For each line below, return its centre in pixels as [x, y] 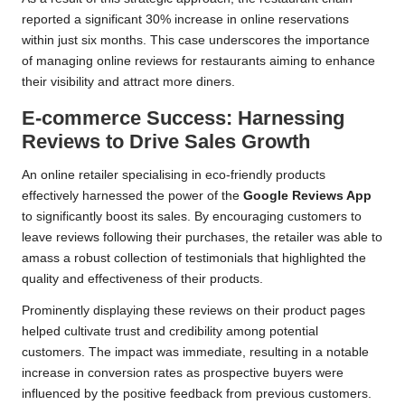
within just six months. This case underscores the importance [196, 41]
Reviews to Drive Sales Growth [166, 142]
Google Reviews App [307, 196]
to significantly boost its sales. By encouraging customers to [192, 217]
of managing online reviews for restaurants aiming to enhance [198, 61]
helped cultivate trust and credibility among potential [170, 332]
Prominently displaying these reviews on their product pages [193, 311]
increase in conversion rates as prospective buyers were [183, 373]
